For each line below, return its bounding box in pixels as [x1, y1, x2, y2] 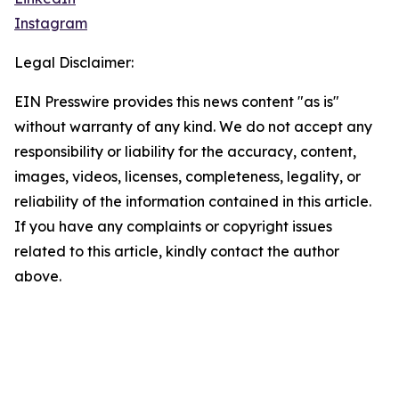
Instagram [14, 14, 87, 33]
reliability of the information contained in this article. [14, 192, 371, 211]
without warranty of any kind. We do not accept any [14, 118, 372, 136]
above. [14, 267, 61, 286]
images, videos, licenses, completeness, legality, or [14, 167, 361, 186]
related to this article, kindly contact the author [14, 242, 339, 261]
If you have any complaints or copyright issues [14, 217, 332, 236]
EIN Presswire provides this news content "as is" [14, 93, 339, 111]
